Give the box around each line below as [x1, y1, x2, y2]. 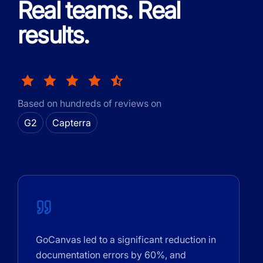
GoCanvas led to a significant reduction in [36, 233, 216, 245]
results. [18, 20, 89, 49]
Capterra [52, 116, 91, 129]
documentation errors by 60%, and [36, 248, 186, 261]
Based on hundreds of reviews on [18, 97, 161, 109]
